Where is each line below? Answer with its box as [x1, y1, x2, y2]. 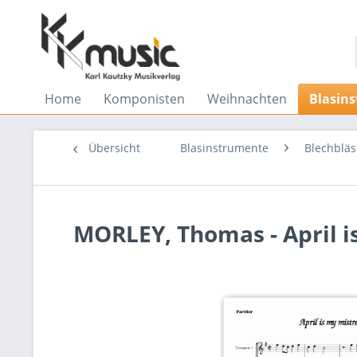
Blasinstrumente [180, 140, 269, 155]
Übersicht [88, 140, 140, 155]
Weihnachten [207, 90, 287, 108]
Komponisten [104, 90, 185, 108]
